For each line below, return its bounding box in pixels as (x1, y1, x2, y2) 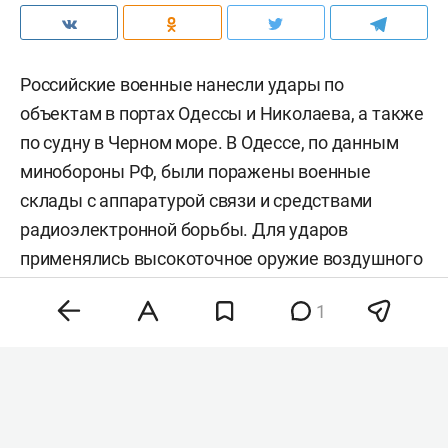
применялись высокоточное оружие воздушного (20, 247, 423, 269)
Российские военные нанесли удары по (20, 73, 344, 95)
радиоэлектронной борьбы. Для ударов (20, 218, 348, 240)
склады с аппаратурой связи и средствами (20, 189, 373, 211)
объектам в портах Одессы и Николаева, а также (20, 102, 424, 124)
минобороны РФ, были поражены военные (20, 160, 371, 182)
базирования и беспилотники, (20, 276, 268, 298)
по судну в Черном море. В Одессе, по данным (20, 131, 399, 153)
